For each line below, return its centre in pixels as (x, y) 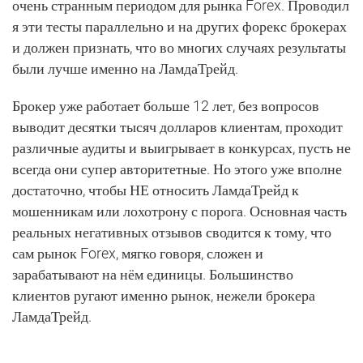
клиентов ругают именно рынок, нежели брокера (164, 295)
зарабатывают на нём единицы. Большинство (153, 274)
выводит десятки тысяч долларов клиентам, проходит (177, 127)
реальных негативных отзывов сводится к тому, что (172, 232)
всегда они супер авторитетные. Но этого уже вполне (177, 169)
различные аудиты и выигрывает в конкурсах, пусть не (181, 148)
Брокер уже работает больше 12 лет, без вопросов (166, 106)
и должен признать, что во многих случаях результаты (179, 47)
